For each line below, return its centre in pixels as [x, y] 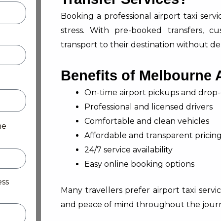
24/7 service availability [129, 150]
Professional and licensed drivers [148, 107]
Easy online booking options [139, 164]
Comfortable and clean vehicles [147, 121]
